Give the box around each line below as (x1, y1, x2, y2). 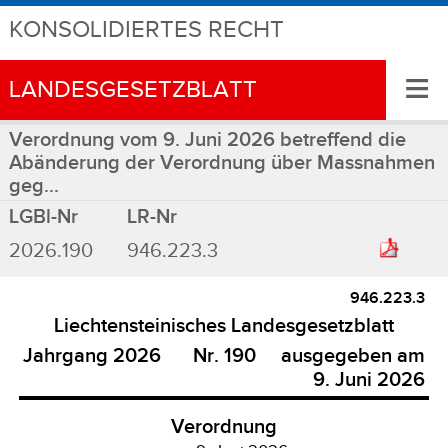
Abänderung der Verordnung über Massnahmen (8, 151, 435, 175)
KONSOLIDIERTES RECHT (8, 15, 284, 45)
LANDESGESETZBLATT (8, 75, 257, 105)
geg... (8, 174, 59, 198)
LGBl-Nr (8, 204, 78, 229)
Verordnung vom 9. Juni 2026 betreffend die (8, 128, 406, 152)
